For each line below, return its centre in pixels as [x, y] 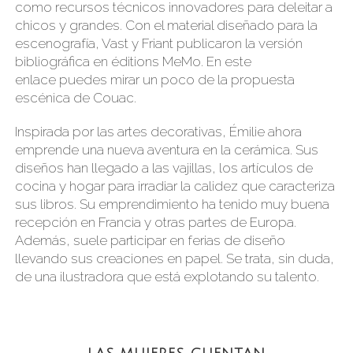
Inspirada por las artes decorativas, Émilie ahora [158, 131]
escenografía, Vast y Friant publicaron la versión [159, 43]
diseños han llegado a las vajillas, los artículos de [164, 167]
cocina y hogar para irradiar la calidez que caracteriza [175, 186]
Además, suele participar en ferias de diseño [150, 240]
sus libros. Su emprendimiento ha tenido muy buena [172, 204]
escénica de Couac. [76, 97]
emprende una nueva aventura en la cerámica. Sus [167, 149]
